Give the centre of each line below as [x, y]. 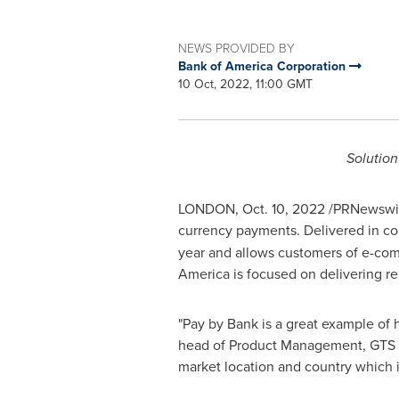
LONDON [206, 208]
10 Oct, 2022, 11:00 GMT [245, 84]
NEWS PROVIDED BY [236, 48]
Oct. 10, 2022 [283, 208]
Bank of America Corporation [263, 66]
